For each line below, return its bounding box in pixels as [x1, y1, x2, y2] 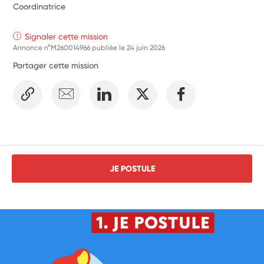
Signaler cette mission [25, 31, 108, 41]
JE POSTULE [109, 163, 155, 174]
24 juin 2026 [127, 43, 166, 52]
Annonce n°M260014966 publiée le [13, 43, 127, 52]
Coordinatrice [13, 1, 66, 11]
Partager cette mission [13, 60, 99, 70]
